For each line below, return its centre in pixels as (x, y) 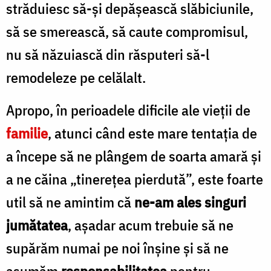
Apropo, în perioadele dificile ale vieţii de (128, 110)
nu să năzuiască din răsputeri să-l (108, 54)
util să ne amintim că (70, 202)
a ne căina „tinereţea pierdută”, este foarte (135, 179)
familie (27, 133)
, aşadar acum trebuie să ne (151, 225)
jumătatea (37, 225)
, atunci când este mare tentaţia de (152, 133)
